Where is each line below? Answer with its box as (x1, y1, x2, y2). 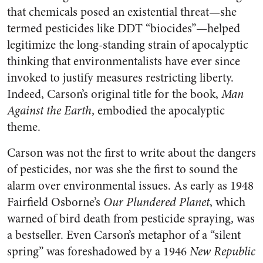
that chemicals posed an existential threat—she (7, 4, 237, 21)
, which (210, 194, 245, 211)
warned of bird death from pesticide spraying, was (7, 210, 255, 227)
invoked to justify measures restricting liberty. (7, 69, 234, 86)
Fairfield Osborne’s (7, 194, 103, 211)
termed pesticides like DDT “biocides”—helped (7, 20, 240, 37)
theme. (7, 119, 41, 136)
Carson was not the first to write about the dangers (7, 144, 256, 161)
